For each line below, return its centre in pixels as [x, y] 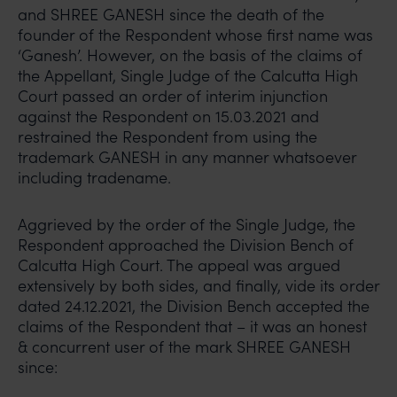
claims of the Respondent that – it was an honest [192, 326]
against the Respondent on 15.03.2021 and [168, 116]
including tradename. [94, 177]
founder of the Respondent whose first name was [195, 35]
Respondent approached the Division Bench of [186, 245]
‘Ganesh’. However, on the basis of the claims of [190, 55]
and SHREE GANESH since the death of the [171, 14]
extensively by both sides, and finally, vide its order [198, 285]
